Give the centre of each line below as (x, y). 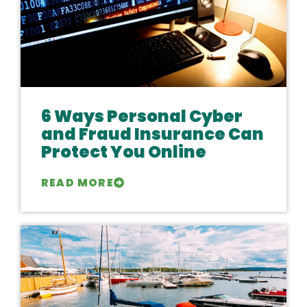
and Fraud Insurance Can (152, 134)
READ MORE (77, 183)
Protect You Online (124, 152)
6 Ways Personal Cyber (142, 116)
